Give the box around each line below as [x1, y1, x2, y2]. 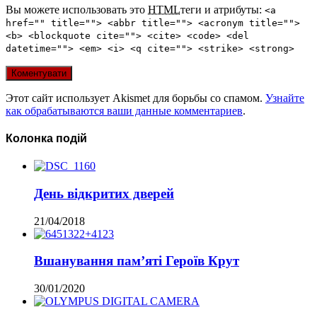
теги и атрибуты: [180, 3, 265, 16]
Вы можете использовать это [6, 3, 148, 16]
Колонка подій [6, 132, 87, 144]
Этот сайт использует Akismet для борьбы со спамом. [6, 91, 265, 104]
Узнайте [265, 91, 304, 104]
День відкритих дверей [34, 185, 174, 201]
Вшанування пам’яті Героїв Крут [34, 253, 239, 269]
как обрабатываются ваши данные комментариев [6, 104, 243, 117]
